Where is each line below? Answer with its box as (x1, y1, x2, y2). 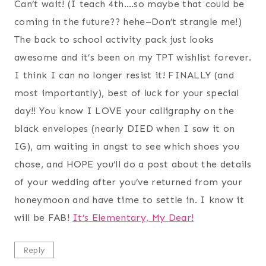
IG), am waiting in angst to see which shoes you (14, 140, 240, 152)
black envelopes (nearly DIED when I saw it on (14, 122, 235, 134)
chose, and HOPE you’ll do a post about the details (14, 158, 252, 170)
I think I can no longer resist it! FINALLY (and (14, 69, 235, 81)
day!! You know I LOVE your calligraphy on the (14, 104, 235, 116)
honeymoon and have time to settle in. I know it (14, 194, 245, 205)
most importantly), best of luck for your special (14, 87, 239, 99)
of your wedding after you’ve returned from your (14, 176, 243, 188)
